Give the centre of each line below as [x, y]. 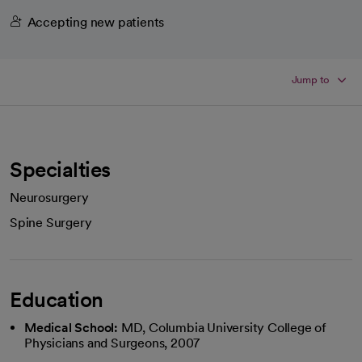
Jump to [311, 79]
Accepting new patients [96, 22]
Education [57, 299]
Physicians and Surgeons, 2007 [112, 343]
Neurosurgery [49, 197]
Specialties [60, 169]
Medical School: [71, 327]
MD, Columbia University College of [224, 327]
